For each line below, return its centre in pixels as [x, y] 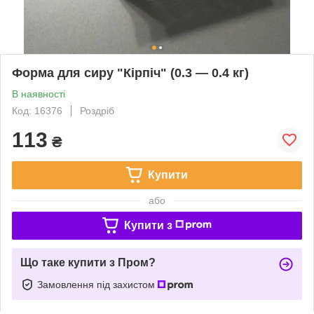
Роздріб [97, 110]
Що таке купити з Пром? [88, 262]
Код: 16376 [37, 110]
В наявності [39, 94]
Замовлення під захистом [97, 284]
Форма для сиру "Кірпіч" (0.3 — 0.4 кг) [130, 73]
